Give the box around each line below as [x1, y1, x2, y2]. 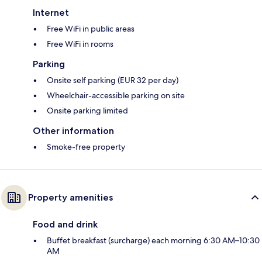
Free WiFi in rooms [47, 39, 113, 50]
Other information [33, 125, 114, 137]
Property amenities [28, 192, 113, 204]
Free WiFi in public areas [47, 23, 135, 35]
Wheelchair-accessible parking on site [47, 90, 185, 101]
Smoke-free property [47, 142, 125, 153]
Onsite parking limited [47, 105, 128, 116]
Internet [33, 7, 69, 19]
